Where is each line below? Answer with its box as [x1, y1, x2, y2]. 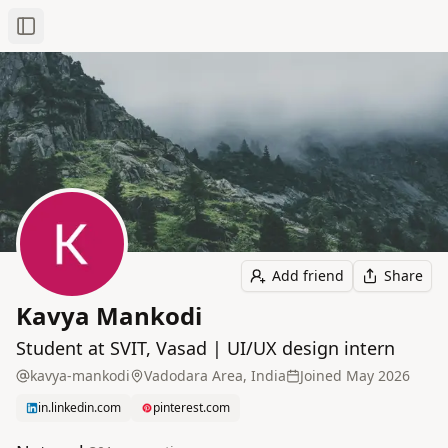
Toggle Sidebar [24, 24, 126, 44]
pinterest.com [153, 399, 230, 416]
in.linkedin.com [38, 399, 121, 416]
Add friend [272, 266, 344, 285]
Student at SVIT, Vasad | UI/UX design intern [16, 336, 395, 360]
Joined [300, 366, 342, 385]
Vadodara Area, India [144, 366, 286, 385]
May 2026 [346, 366, 410, 385]
